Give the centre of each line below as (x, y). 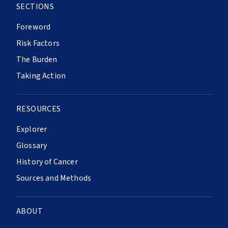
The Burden (37, 60)
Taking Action (41, 76)
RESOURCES (39, 109)
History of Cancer (47, 162)
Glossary (32, 146)
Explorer (32, 130)
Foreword (34, 27)
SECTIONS (35, 7)
